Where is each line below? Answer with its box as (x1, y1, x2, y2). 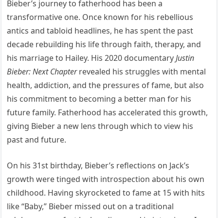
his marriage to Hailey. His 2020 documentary (7, 53, 176, 64)
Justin (176, 53, 195, 64)
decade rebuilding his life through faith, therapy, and (7, 39, 201, 50)
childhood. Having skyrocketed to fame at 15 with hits (7, 187, 205, 199)
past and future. (7, 134, 67, 145)
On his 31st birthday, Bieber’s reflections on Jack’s (7, 160, 190, 171)
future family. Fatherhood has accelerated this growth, (7, 107, 208, 118)
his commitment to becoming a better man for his (7, 93, 192, 105)
